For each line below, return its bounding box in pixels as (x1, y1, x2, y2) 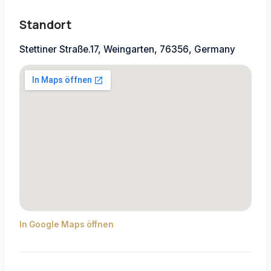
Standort (19, 16, 71, 33)
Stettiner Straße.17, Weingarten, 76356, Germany (19, 43, 235, 55)
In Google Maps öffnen (19, 219, 114, 229)
